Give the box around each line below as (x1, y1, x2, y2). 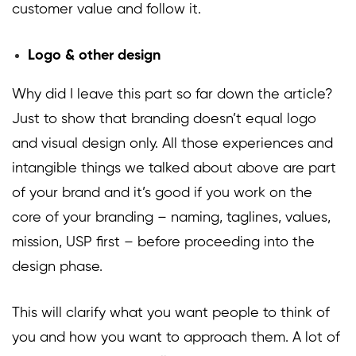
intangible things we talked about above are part (12, 161, 336, 176)
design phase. (12, 260, 103, 275)
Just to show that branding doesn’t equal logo (12, 112, 316, 127)
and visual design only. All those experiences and (12, 137, 333, 152)
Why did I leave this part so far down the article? (12, 87, 333, 103)
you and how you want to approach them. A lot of (12, 331, 340, 346)
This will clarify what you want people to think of (12, 306, 330, 321)
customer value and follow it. (12, 2, 201, 17)
